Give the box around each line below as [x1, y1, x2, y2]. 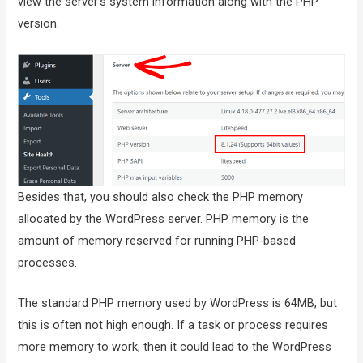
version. [18, 16, 60, 32]
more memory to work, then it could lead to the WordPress [18, 340, 332, 355]
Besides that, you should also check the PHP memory [18, 189, 304, 204]
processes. [18, 254, 78, 270]
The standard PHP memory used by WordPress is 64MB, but [18, 296, 338, 311]
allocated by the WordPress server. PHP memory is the [18, 211, 310, 226]
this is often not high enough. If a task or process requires [18, 318, 329, 333]
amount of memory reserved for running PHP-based [18, 233, 297, 248]
